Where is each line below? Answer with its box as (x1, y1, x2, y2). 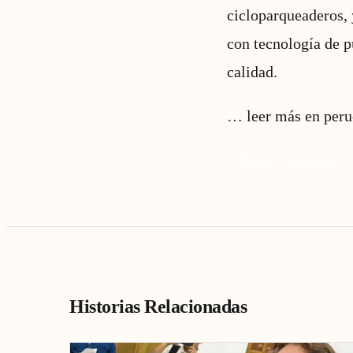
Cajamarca (290, 156, 336, 168)
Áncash (239, 156, 271, 168)
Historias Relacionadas (69, 296, 247, 317)
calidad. (227, 63, 277, 80)
